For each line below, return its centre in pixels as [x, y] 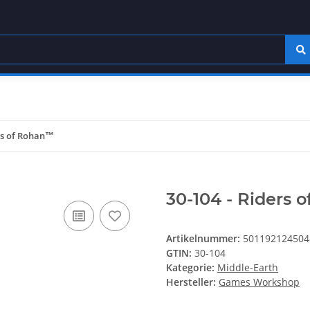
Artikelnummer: [204, 239]
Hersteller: [191, 282]
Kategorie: [192, 268]
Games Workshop [259, 282]
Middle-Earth [248, 268]
